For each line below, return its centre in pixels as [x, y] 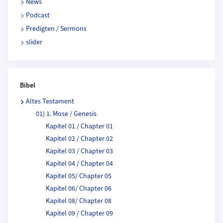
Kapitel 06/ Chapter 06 [79, 189]
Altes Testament [50, 102]
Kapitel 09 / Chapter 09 [79, 214]
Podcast [38, 16]
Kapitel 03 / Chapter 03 [79, 152]
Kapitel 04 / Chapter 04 [79, 164]
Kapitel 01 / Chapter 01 [79, 127]
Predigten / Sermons [56, 29]
